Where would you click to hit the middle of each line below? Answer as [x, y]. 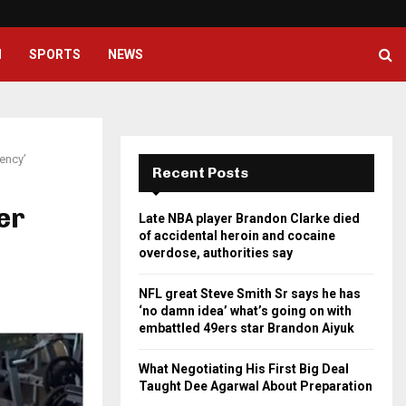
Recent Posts [200, 173]
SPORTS [55, 54]
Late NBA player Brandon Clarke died [249, 218]
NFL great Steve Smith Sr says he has [250, 294]
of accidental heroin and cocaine [237, 236]
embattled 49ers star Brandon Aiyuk [246, 328]
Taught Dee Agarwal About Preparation [256, 386]
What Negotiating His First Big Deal [244, 369]
